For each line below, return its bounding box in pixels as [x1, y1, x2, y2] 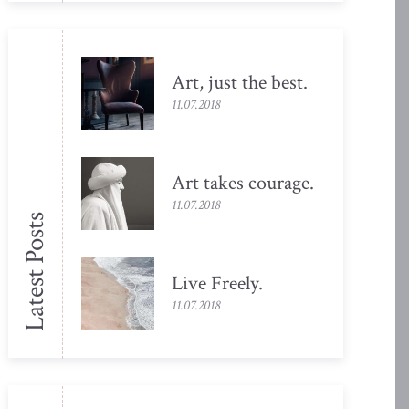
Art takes [172, 169, 249, 196]
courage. [248, 169, 315, 196]
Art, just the [172, 68, 267, 96]
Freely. [211, 269, 264, 297]
